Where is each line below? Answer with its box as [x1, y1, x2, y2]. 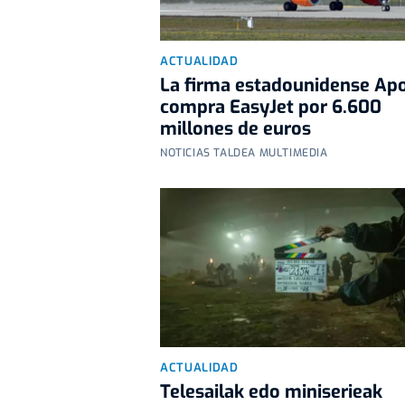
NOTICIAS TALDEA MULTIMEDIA [160, 145, 328, 160]
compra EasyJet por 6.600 [160, 94, 381, 119]
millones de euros [160, 116, 311, 141]
